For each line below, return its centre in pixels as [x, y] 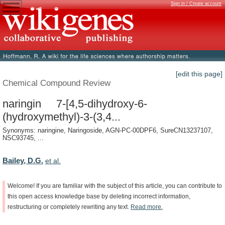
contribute [202, 186]
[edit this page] [199, 74]
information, [174, 196]
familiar [73, 186]
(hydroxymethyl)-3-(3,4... [62, 117]
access [44, 196]
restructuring [25, 207]
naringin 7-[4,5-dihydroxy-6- [75, 103]
